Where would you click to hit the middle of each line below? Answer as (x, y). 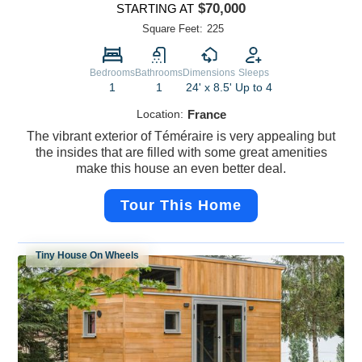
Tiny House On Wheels (88, 256)
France (206, 115)
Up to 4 (254, 88)
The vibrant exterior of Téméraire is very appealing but (181, 137)
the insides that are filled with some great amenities (181, 153)
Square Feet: (173, 29)
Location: (160, 114)
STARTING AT (155, 9)
